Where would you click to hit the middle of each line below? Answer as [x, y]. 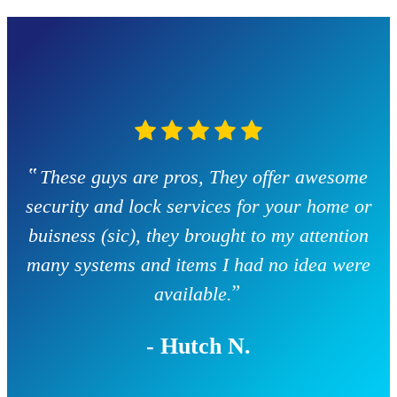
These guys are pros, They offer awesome [204, 177]
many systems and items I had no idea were [198, 265]
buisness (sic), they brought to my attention [198, 236]
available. [193, 294]
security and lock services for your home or [198, 206]
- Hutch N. [198, 346]
